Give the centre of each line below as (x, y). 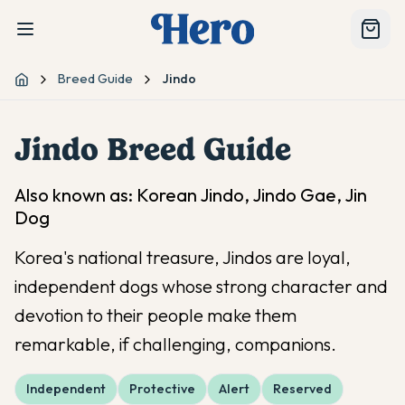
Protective (162, 389)
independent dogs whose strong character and (201, 286)
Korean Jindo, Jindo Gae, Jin (252, 195)
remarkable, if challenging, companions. (175, 344)
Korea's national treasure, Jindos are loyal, (183, 257)
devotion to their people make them (155, 315)
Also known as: (75, 195)
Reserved (302, 389)
